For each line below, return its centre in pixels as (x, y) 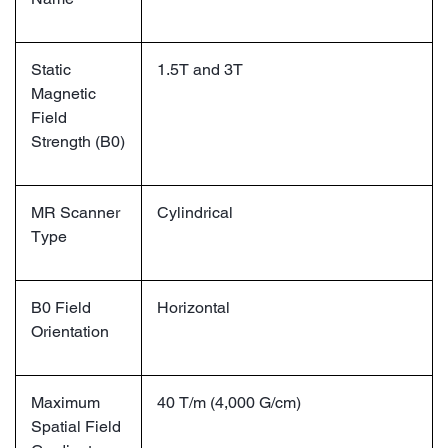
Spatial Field (76, 426)
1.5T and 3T (200, 69)
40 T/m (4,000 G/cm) (229, 402)
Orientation (70, 331)
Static (51, 69)
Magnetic (63, 93)
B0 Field (61, 307)
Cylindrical (195, 212)
